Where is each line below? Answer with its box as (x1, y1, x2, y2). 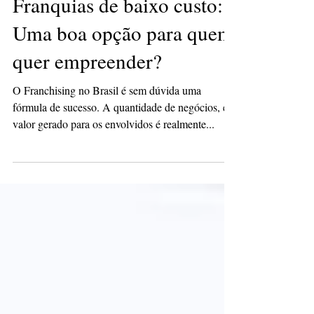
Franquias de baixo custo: (13, 47, 223, 74)
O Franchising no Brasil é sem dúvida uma (13, 139, 201, 153)
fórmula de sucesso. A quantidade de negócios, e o (13, 156, 236, 170)
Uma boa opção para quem (13, 75, 233, 102)
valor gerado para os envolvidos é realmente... (13, 172, 214, 187)
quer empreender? (13, 103, 162, 130)
